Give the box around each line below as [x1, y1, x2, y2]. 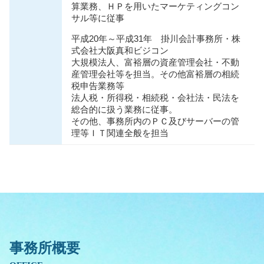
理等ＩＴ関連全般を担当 [71, 128, 169, 138]
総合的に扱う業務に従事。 [71, 105, 177, 115]
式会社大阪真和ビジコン [71, 46, 169, 56]
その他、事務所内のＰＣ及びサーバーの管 [71, 117, 239, 127]
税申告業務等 [71, 81, 124, 91]
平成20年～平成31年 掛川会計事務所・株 [71, 34, 240, 44]
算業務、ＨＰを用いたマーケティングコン [71, 2, 239, 12]
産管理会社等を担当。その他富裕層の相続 [71, 70, 239, 80]
